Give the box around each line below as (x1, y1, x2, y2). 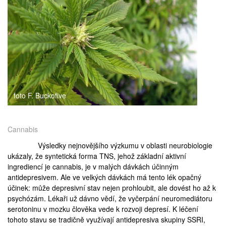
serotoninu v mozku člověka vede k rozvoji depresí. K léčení (8, 204, 198, 214)
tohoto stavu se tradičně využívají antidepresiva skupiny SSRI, (8, 214, 205, 225)
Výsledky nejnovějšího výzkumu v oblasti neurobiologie (38, 140, 212, 151)
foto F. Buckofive (14, 90, 66, 101)
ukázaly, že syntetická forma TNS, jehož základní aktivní (8, 151, 186, 161)
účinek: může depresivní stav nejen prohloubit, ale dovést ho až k (8, 183, 216, 193)
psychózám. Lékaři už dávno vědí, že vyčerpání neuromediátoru (8, 193, 212, 204)
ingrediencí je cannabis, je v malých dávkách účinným (8, 161, 179, 172)
